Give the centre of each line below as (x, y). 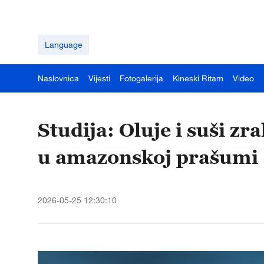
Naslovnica (58, 78)
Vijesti (99, 78)
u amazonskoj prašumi (148, 157)
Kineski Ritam (198, 78)
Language (63, 44)
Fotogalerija (141, 78)
